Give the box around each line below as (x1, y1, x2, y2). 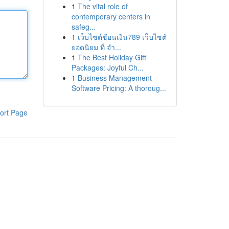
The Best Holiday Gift (77, 52, 146, 62)
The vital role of (77, 1, 128, 11)
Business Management (77, 73, 152, 83)
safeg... (71, 21, 96, 32)
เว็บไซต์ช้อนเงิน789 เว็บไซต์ (77, 32, 167, 42)
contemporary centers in (71, 11, 150, 21)
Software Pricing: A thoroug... (71, 83, 166, 93)
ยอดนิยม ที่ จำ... (71, 42, 121, 52)
